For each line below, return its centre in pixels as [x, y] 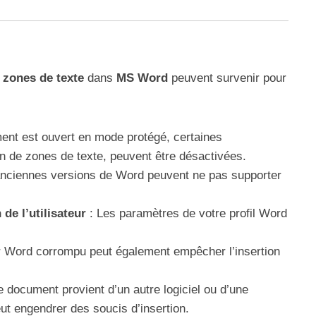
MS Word [142, 78]
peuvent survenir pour [227, 78]
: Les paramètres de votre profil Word [187, 213]
